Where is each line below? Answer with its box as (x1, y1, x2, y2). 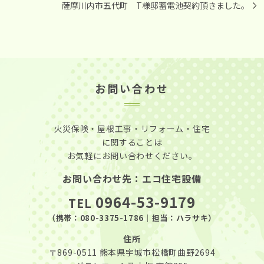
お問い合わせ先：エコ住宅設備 (62, 171, 202, 186)
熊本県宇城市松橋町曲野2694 (99, 246, 216, 258)
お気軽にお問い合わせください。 (67, 149, 197, 161)
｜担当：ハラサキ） (144, 212, 216, 223)
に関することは (101, 136, 163, 148)
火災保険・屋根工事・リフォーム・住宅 (54, 122, 210, 134)
